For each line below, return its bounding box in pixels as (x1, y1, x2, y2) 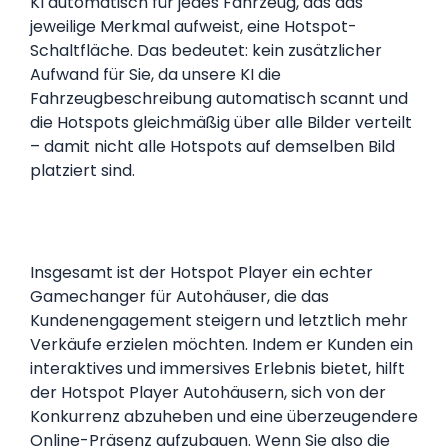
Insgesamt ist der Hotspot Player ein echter (30, 261, 373, 285)
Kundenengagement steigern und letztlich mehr (30, 309, 408, 333)
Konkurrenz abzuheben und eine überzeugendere (30, 405, 418, 429)
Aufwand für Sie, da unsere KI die (30, 62, 281, 86)
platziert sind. (30, 158, 135, 182)
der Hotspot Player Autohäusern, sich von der (30, 381, 386, 405)
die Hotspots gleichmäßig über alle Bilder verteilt (30, 110, 412, 134)
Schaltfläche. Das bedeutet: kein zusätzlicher (30, 38, 382, 62)
